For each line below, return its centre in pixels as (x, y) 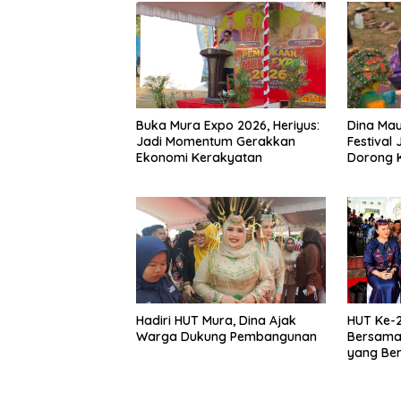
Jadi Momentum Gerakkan (216, 142)
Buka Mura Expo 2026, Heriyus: (228, 126)
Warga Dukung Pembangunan (226, 337)
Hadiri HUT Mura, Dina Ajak (216, 321)
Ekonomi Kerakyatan (199, 158)
